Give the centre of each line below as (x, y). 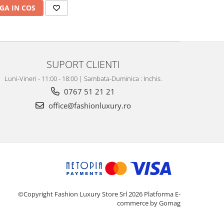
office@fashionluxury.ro (88, 105)
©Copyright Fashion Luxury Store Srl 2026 (81, 194)
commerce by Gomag (149, 203)
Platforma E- (162, 194)
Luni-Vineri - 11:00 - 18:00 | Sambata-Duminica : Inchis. (83, 78)
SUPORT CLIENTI (83, 64)
